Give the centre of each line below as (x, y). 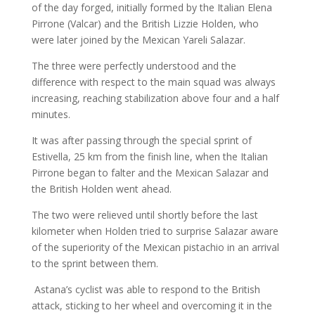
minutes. (51, 114)
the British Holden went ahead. (101, 189)
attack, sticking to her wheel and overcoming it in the (152, 306)
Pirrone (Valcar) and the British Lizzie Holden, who (145, 24)
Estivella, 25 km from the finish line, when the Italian (149, 156)
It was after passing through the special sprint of (141, 140)
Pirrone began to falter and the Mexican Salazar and (150, 173)
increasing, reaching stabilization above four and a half (155, 98)
